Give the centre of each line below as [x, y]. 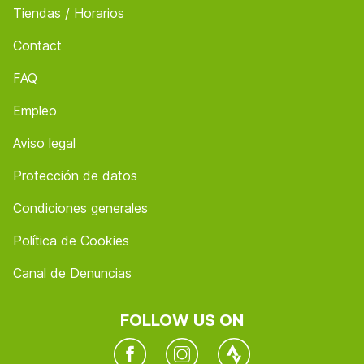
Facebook [144, 347]
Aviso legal [44, 143]
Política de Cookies [71, 240]
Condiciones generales [80, 208]
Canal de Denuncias [72, 273]
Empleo [35, 110]
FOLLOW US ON [182, 320]
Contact [37, 45]
